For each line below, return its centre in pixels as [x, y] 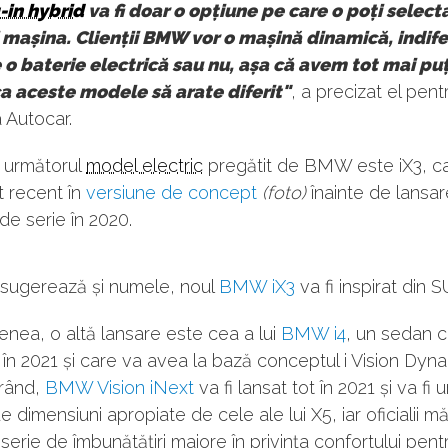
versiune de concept [171, 192]
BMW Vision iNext [119, 387]
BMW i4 [313, 333]
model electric [144, 165]
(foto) [284, 192]
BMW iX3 [257, 286]
